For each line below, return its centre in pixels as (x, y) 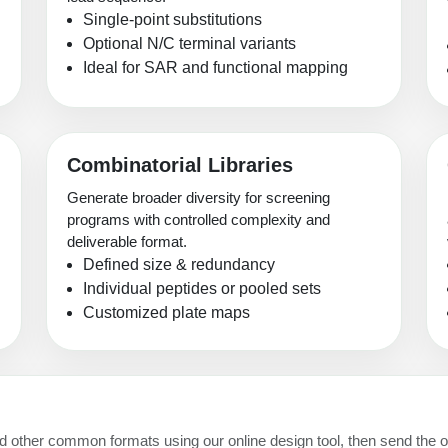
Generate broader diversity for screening (198, 198)
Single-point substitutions (172, 20)
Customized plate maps (166, 313)
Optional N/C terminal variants (189, 44)
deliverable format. (127, 242)
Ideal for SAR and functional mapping (215, 68)
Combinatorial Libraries (180, 165)
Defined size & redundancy (179, 265)
